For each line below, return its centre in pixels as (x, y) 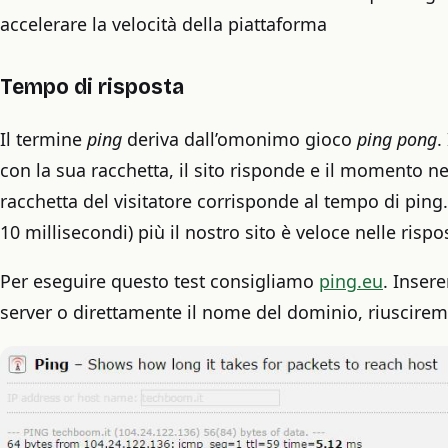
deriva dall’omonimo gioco (242, 138)
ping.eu (351, 281)
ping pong (397, 138)
